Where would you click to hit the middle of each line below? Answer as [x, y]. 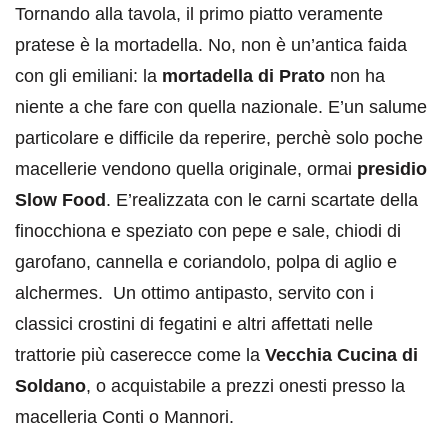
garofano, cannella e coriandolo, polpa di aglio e [206, 262]
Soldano [50, 386]
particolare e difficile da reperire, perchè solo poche [219, 138]
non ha [355, 76]
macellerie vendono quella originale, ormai [186, 169]
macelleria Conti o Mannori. [124, 417]
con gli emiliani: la [88, 76]
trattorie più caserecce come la [140, 355]
